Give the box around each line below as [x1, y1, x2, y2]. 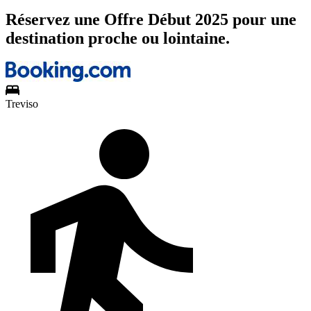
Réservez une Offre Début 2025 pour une [6, 10, 296, 28]
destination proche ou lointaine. [6, 28, 230, 47]
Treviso [6, 98, 38, 110]
